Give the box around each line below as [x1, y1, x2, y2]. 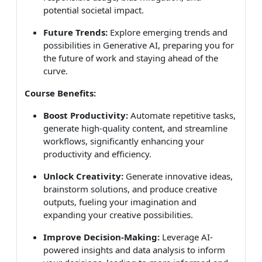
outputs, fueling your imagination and [43, 195, 196, 208]
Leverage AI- [160, 230, 213, 243]
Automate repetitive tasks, [128, 109, 236, 121]
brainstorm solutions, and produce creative [43, 182, 217, 195]
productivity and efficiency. [43, 147, 151, 160]
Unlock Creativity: [43, 170, 123, 182]
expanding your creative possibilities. [43, 208, 193, 220]
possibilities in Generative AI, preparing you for [43, 39, 234, 51]
